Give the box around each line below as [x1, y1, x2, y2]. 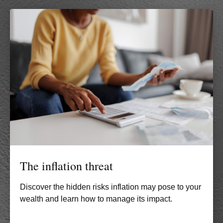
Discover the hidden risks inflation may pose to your [20, 182, 201, 191]
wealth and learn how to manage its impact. [20, 194, 172, 203]
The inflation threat [20, 157, 113, 174]
